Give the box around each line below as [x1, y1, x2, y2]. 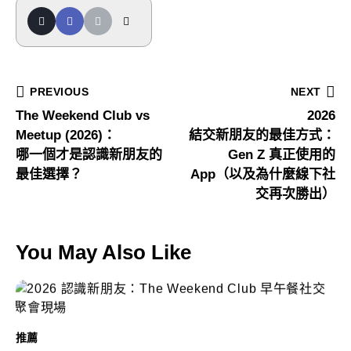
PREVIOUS [30, 85, 89, 98]
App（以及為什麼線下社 [190, 166, 335, 182]
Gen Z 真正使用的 [228, 147, 335, 162]
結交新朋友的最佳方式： [189, 127, 335, 143]
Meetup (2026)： [16, 127, 116, 143]
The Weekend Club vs [16, 107, 150, 123]
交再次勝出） [255, 186, 335, 201]
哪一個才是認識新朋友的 [16, 147, 162, 162]
